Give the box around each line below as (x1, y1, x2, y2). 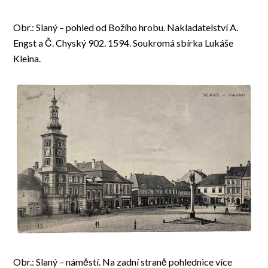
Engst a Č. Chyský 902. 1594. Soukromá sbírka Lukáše (13, 37, 234, 49)
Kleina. (13, 53, 41, 65)
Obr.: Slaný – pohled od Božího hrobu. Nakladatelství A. (13, 22, 239, 33)
